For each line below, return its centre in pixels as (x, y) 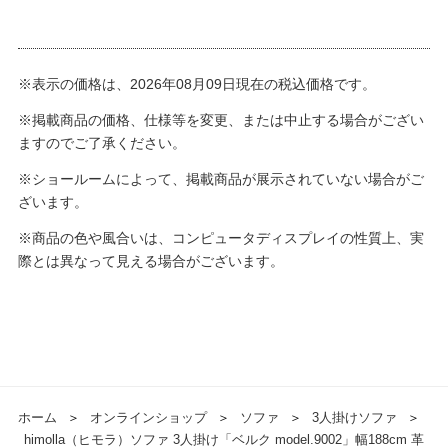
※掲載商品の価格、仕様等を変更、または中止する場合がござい (220, 120)
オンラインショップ (148, 418)
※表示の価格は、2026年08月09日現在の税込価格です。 (196, 84)
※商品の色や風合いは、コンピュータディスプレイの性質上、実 (220, 238)
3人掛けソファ (354, 418)
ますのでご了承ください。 (101, 143)
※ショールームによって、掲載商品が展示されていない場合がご (220, 179)
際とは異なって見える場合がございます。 (150, 261)
